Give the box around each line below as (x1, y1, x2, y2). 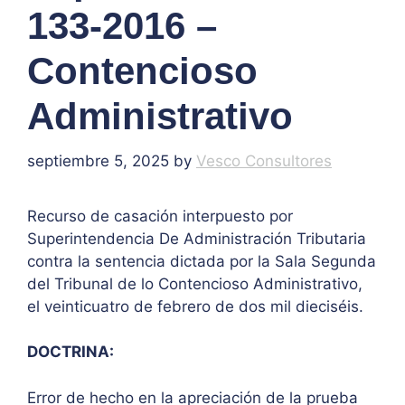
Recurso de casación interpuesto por (27, 206, 293, 225)
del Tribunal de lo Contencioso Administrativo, (27, 274, 363, 293)
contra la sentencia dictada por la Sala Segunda (27, 251, 376, 270)
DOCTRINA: (27, 343, 118, 362)
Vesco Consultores (196, 151, 332, 170)
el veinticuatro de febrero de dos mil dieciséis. (27, 297, 372, 316)
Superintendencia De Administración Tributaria (27, 229, 366, 248)
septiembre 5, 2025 (27, 151, 169, 170)
